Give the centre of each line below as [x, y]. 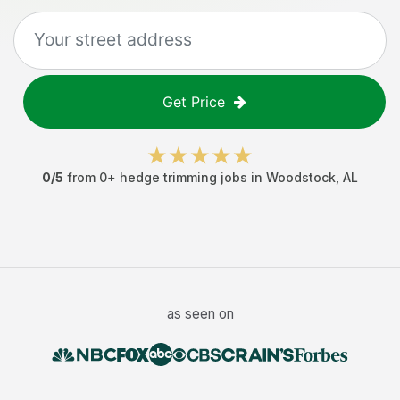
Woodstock [301, 177]
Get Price [194, 102]
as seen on [200, 314]
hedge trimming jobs [183, 177]
